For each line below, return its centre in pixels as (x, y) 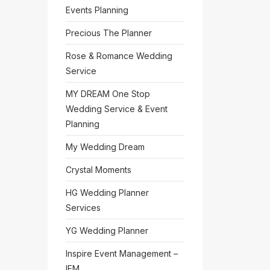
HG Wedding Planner (107, 193)
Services (83, 208)
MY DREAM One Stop (108, 94)
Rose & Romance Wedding (119, 56)
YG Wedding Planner (107, 231)
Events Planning (97, 10)
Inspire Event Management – (121, 253)
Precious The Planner (108, 33)
